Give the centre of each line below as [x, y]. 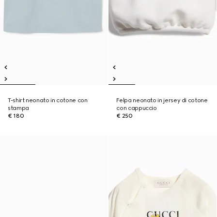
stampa [18, 108]
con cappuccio [137, 108]
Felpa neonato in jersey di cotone [162, 100]
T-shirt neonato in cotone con [48, 100]
